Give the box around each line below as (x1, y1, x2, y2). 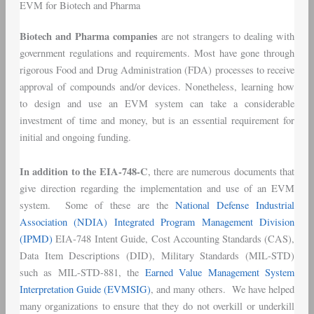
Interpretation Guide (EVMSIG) (19, 282, 151, 296)
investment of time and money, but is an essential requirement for (19, 113, 295, 127)
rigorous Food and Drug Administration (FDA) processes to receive (19, 62, 295, 76)
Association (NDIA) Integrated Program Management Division (19, 215, 295, 229)
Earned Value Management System (144, 266, 295, 280)
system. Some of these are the (19, 198, 176, 212)
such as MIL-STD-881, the (19, 266, 145, 280)
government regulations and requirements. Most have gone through (19, 46, 295, 60)
